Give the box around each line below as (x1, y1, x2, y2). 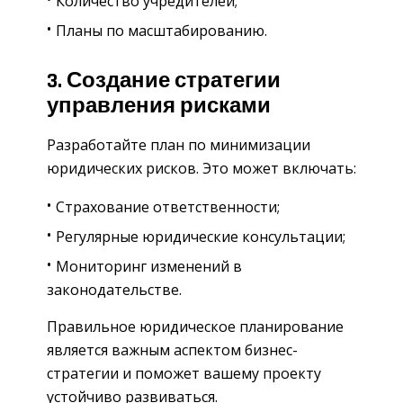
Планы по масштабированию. (56, 20, 267, 40)
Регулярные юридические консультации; (56, 227, 345, 247)
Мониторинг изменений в (56, 256, 242, 277)
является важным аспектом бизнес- (47, 340, 298, 361)
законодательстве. (47, 280, 182, 300)
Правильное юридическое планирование (47, 317, 344, 337)
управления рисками (47, 92, 271, 120)
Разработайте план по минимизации (47, 135, 310, 156)
